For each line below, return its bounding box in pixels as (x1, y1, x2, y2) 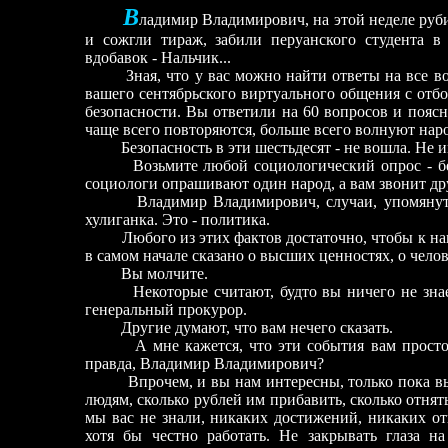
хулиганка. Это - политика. (85, 211, 270, 228)
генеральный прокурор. (85, 301, 247, 318)
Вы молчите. (85, 265, 208, 282)
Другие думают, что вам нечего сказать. (85, 319, 393, 336)
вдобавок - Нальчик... (85, 49, 231, 66)
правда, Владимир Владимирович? (85, 355, 324, 372)
